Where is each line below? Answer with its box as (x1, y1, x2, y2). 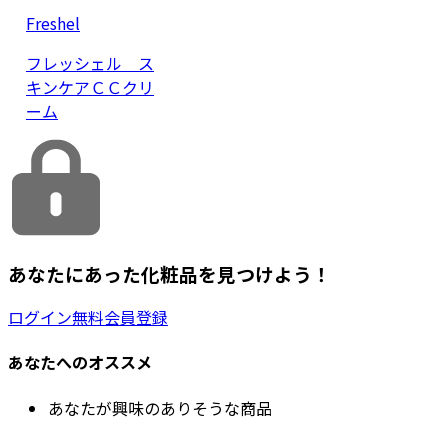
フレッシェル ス (26, 50, 154, 75)
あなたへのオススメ (8, 350, 152, 375)
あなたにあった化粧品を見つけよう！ (8, 259, 331, 287)
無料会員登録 (72, 305, 168, 330)
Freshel (26, 10, 80, 35)
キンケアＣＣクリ (26, 74, 154, 99)
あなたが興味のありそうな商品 (48, 395, 272, 420)
